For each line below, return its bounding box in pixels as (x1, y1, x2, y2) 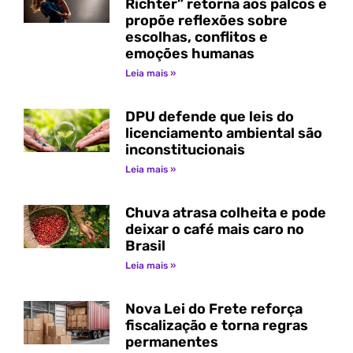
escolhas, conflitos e (124, 28, 268, 46)
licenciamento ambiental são (124, 124, 322, 143)
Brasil (124, 237, 165, 255)
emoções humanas (124, 45, 255, 63)
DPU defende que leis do (124, 108, 294, 126)
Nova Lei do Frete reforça (124, 300, 303, 318)
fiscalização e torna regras (124, 317, 308, 335)
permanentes (124, 333, 218, 351)
